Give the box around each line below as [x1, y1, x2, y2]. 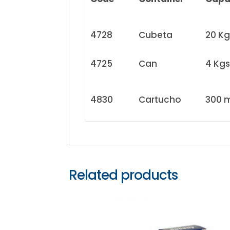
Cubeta [139, 29, 173, 42]
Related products [69, 166, 178, 185]
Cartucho [139, 93, 182, 106]
